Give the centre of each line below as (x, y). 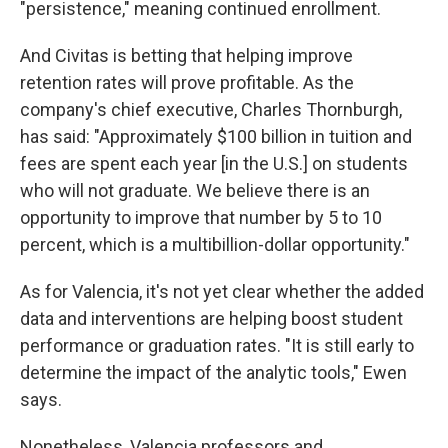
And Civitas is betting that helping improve (186, 55)
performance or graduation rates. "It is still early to (217, 345)
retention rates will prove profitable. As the (187, 82)
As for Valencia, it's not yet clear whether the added (222, 291)
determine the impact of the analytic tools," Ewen (213, 372)
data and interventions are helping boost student (211, 318)
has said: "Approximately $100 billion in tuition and (216, 136)
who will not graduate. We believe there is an (195, 190)
